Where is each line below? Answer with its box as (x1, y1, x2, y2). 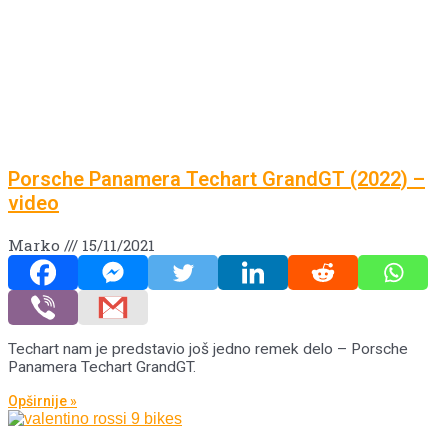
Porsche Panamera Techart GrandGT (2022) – (8, 166, 425, 191)
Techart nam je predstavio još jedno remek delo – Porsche (8, 340, 408, 359)
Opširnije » (8, 392, 77, 409)
